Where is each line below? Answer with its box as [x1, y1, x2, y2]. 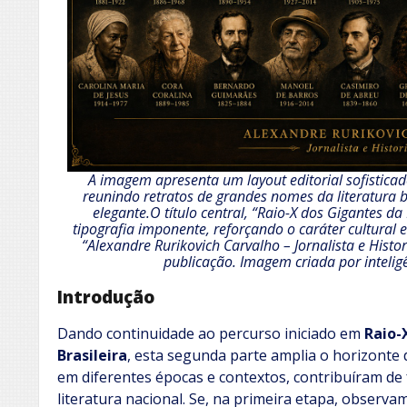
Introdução [57, 284, 154, 308]
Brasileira [57, 345, 127, 366]
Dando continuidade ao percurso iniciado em [57, 323, 364, 344]
